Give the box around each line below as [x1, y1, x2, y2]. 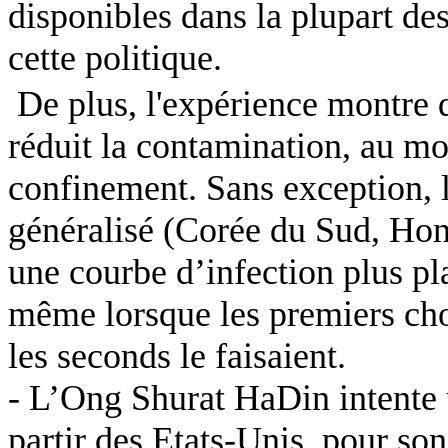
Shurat [131, 377, 225, 418]
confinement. [8, 167, 206, 208]
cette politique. [8, 37, 222, 78]
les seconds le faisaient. [8, 335, 346, 376]
